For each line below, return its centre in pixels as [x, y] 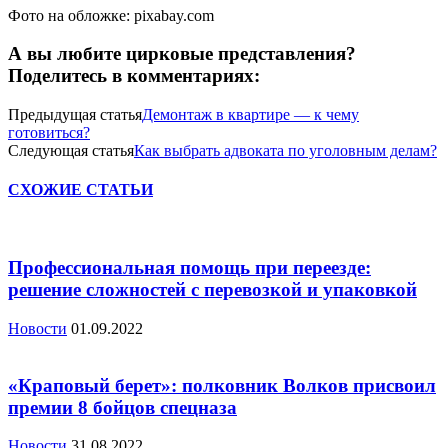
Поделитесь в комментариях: [134, 76]
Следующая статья [71, 151]
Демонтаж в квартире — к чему [250, 115]
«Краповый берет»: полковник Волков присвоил [222, 385]
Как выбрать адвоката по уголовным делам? [285, 151]
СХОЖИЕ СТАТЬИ [80, 190]
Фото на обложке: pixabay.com [111, 15]
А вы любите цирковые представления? [182, 54]
